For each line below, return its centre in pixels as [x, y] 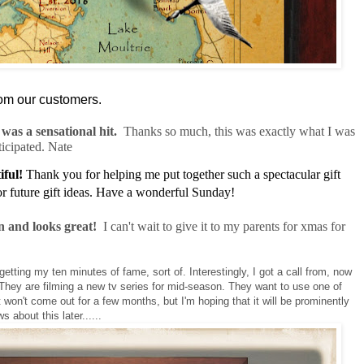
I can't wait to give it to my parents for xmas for [224, 227]
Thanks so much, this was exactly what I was [239, 131]
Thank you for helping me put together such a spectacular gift [182, 175]
